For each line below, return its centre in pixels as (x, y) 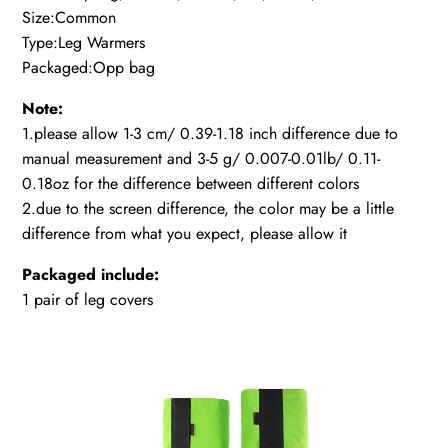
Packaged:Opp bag (89, 68)
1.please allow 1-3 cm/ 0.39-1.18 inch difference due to (210, 134)
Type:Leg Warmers (84, 43)
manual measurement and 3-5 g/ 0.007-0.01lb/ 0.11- (201, 159)
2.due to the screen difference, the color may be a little (208, 209)
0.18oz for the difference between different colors (191, 184)
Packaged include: (91, 275)
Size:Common (69, 18)
